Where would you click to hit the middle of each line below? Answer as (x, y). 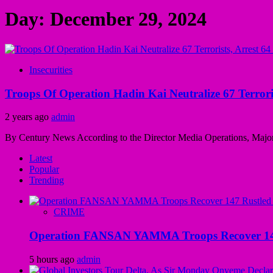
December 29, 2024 (128, 19)
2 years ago (28, 117)
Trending (47, 180)
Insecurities (51, 69)
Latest (41, 158)
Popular (44, 169)
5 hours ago (53, 259)
